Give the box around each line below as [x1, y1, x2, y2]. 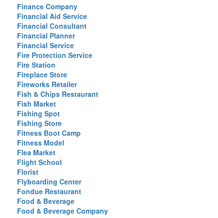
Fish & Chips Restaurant [17, 89, 98, 99]
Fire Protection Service [17, 50, 92, 60]
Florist [17, 167, 38, 177]
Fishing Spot [17, 109, 60, 118]
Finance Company [17, 1, 77, 11]
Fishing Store [17, 118, 62, 128]
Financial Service [17, 40, 74, 50]
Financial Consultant [17, 21, 87, 31]
